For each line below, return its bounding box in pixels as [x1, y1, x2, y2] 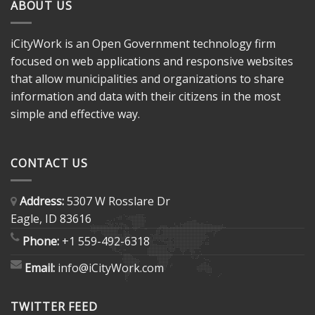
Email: [22, 260, 58, 276]
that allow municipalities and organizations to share [11, 71, 284, 87]
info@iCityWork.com [58, 260, 164, 276]
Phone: [20, 233, 59, 250]
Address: [17, 193, 67, 210]
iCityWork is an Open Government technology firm [11, 36, 276, 52]
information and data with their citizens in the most [11, 89, 281, 105]
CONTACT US [11, 155, 88, 171]
